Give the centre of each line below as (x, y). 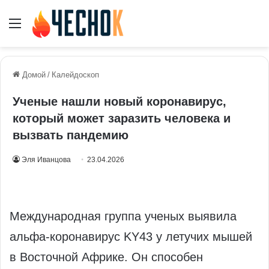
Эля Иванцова (46, 160)
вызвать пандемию (71, 135)
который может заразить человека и (122, 119)
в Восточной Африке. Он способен (106, 257)
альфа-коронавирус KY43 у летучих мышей (131, 237)
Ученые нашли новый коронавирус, (119, 102)
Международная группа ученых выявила (123, 216)
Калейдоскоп (75, 75)
